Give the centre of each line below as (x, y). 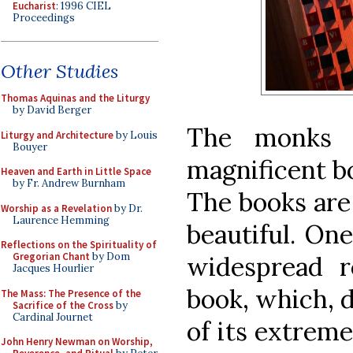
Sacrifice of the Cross (63, 305)
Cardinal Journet (53, 317)
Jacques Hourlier (53, 268)
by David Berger (52, 110)
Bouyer (30, 147)
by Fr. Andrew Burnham (69, 183)
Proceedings (44, 17)
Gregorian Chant (51, 256)
